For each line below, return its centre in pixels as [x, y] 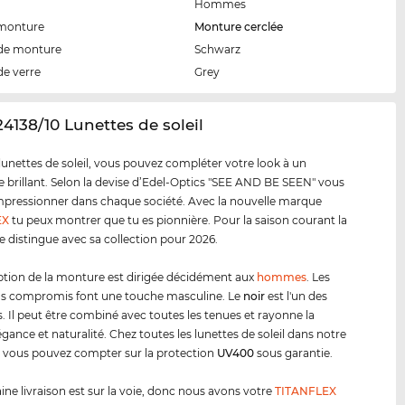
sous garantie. [294, 353]
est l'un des [297, 297]
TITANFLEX [306, 391]
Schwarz [218, 50]
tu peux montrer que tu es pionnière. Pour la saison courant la [179, 221]
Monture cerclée [239, 27]
